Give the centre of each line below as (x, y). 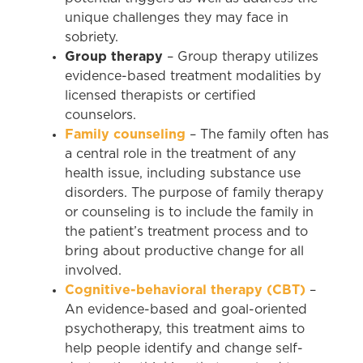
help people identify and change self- (184, 348)
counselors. (100, 115)
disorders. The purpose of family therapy (194, 192)
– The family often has (259, 134)
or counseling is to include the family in (189, 212)
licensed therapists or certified (160, 95)
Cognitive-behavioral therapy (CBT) (185, 289)
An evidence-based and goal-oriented (186, 309)
